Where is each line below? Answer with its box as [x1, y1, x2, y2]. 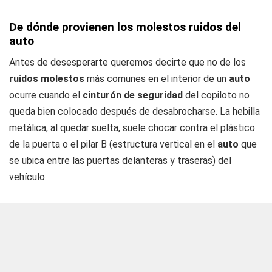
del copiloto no [183, 89, 250, 101]
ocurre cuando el [9, 89, 83, 101]
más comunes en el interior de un [87, 73, 229, 84]
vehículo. [9, 171, 47, 183]
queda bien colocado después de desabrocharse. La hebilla [9, 106, 260, 117]
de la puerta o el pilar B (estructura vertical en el [9, 138, 217, 150]
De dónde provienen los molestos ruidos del [9, 20, 241, 34]
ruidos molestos [9, 73, 87, 84]
